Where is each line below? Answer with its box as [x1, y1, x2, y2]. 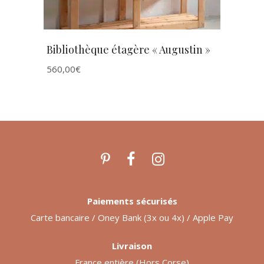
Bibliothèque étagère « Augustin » [47, 42, 210, 57]
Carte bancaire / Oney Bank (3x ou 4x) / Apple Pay [31, 211, 233, 223]
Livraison [112, 239, 152, 252]
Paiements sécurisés [87, 194, 177, 207]
